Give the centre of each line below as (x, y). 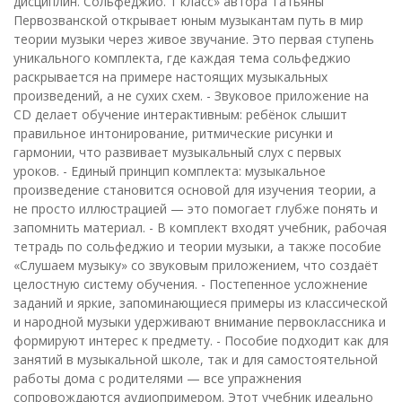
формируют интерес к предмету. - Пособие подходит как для (201, 340)
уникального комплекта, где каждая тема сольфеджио (182, 57)
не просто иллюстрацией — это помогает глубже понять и (196, 208)
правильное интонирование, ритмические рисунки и (173, 133)
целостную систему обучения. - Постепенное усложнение (191, 284)
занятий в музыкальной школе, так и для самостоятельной (196, 359)
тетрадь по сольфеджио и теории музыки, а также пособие (197, 246)
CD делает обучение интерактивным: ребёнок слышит (180, 114)
